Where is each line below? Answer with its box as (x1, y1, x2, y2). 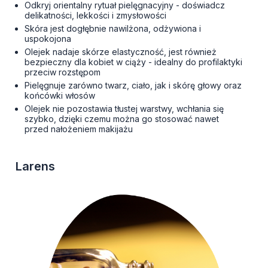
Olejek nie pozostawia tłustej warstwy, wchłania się (25, 103, 224, 114)
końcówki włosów (25, 90, 95, 101)
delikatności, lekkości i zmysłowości (25, 10, 166, 21)
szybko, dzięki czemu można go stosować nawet (25, 114, 219, 124)
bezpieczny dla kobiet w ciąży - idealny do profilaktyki (25, 57, 242, 68)
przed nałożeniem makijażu (25, 124, 133, 135)
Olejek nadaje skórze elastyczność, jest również (25, 47, 217, 57)
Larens (16, 159, 55, 174)
